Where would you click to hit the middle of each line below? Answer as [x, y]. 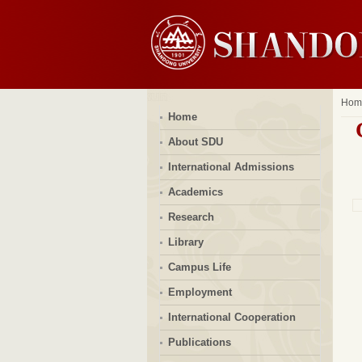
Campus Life [199, 267]
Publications [199, 342]
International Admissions [231, 167]
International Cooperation [232, 317]
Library [185, 242]
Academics [195, 192]
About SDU [195, 142]
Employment [200, 292]
